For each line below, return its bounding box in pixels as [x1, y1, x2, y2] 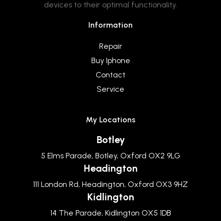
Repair [99, 41, 122, 51]
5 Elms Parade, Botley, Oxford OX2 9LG [40, 150, 181, 160]
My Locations [85, 114, 136, 124]
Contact [96, 70, 125, 79]
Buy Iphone [91, 55, 130, 65]
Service [97, 84, 124, 94]
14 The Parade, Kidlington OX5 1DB [50, 208, 171, 218]
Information [88, 20, 133, 30]
